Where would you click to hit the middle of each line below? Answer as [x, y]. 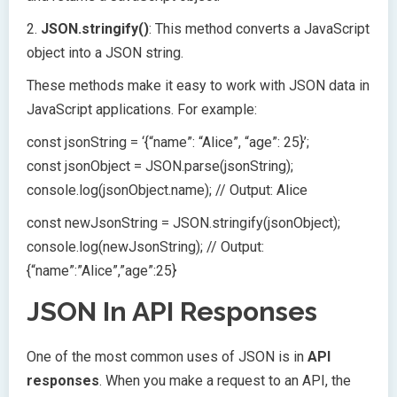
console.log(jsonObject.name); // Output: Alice [167, 191]
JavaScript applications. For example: [142, 110]
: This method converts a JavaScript [259, 29]
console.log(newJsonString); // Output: [145, 247]
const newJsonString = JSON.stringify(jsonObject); [183, 223]
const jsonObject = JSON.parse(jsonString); [160, 167]
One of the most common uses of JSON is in [167, 357]
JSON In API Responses [172, 312]
